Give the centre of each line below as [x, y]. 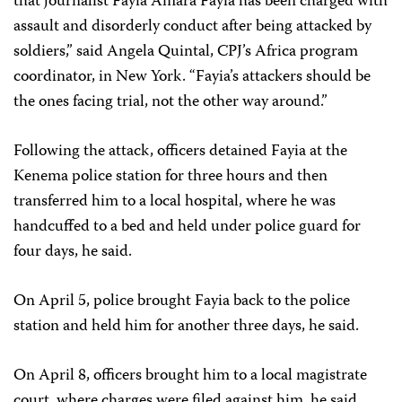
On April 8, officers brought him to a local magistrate [190, 376]
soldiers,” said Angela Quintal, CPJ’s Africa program [186, 52]
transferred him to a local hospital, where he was [175, 202]
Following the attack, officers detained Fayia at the [180, 152]
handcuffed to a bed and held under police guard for [187, 227]
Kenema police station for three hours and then [170, 177]
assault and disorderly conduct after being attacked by [192, 27]
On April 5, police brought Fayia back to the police [182, 302]
